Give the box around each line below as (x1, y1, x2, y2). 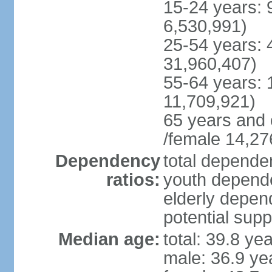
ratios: (106, 170, 160, 189)
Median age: (58, 229, 160, 249)
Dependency (55, 151, 160, 171)
